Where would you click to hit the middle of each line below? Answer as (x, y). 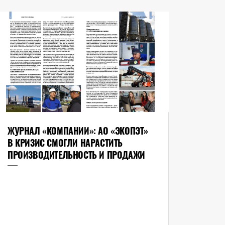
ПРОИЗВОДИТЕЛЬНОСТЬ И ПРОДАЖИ (76, 155)
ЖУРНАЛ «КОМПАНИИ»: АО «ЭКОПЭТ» (78, 131)
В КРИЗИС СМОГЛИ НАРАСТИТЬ (65, 143)
